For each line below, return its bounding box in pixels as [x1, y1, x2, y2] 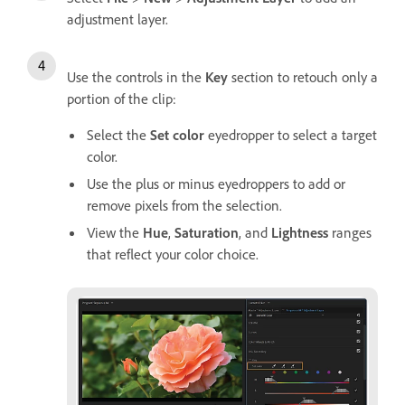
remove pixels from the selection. [87, 196, 282, 215]
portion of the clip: [67, 89, 176, 108]
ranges [328, 223, 372, 242]
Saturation [174, 223, 239, 242]
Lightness [271, 223, 328, 242]
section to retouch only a [228, 68, 378, 87]
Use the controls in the [67, 68, 205, 87]
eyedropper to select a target [204, 126, 377, 145]
